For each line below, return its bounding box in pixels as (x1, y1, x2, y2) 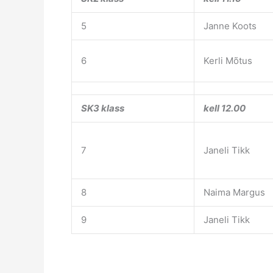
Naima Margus (204, 186, 265, 198)
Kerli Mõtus (204, 54, 252, 66)
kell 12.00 (204, 102, 246, 114)
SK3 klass (81, 102, 124, 114)
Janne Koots (204, 19, 257, 32)
